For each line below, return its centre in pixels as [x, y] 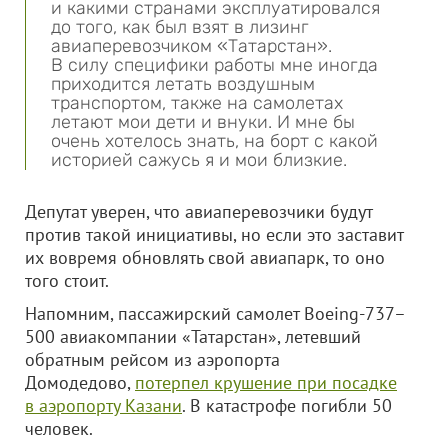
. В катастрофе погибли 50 [287, 405]
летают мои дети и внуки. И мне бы [203, 122]
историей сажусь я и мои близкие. [199, 160]
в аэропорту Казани [103, 405]
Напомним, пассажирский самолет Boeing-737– [215, 313]
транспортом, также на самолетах [197, 103]
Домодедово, [80, 382]
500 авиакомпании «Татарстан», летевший [193, 336]
